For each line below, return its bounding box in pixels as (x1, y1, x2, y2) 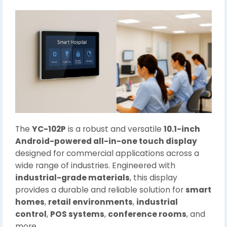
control (15, 209, 47, 220)
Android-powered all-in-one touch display (15, 136, 197, 147)
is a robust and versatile (66, 124, 164, 135)
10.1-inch (164, 124, 200, 135)
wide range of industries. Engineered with (15, 160, 175, 171)
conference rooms (108, 209, 186, 220)
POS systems (50, 209, 104, 220)
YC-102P (32, 124, 66, 135)
